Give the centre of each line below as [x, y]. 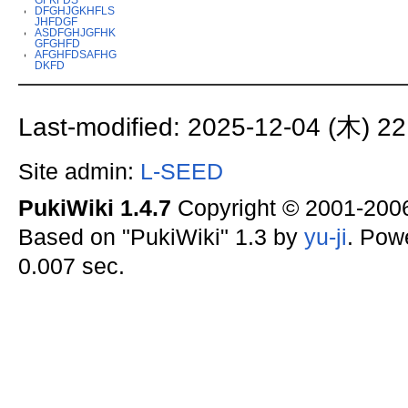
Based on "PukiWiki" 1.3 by [161, 237]
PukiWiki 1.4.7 [94, 208]
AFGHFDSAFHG [76, 54]
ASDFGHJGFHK [76, 32]
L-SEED [181, 171]
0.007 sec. [71, 266]
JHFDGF [56, 21]
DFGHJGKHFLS [75, 10]
